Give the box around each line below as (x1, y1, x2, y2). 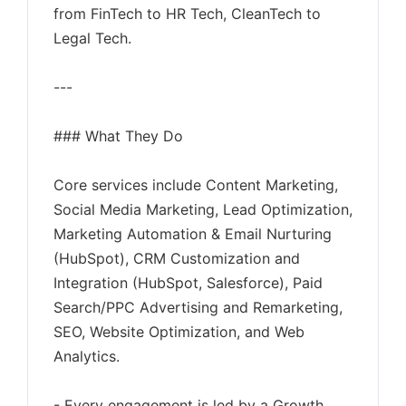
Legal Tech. (53, 29, 131, 47)
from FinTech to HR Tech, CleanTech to (53, 5, 321, 23)
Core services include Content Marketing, (53, 176, 338, 194)
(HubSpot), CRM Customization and (53, 249, 300, 267)
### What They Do (53, 127, 183, 145)
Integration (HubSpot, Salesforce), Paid (53, 274, 323, 292)
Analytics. (53, 347, 120, 365)
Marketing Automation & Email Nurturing (53, 225, 332, 243)
